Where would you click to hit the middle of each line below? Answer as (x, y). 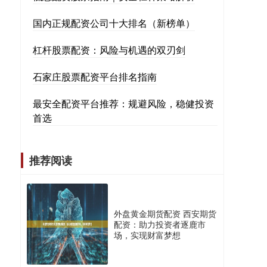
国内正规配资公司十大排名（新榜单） (114, 23)
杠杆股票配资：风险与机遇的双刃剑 (109, 50)
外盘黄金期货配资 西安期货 (165, 213)
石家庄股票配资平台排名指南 (95, 77)
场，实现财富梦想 (147, 235)
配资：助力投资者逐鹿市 (160, 224)
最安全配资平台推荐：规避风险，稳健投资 (123, 103)
